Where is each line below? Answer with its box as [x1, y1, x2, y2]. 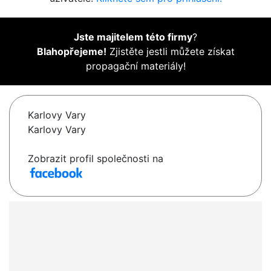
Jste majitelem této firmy [74, 31, 192, 44]
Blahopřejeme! [36, 45, 106, 58]
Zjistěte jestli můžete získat [106, 45, 235, 58]
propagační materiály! [85, 60, 186, 73]
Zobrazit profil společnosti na [28, 152, 163, 165]
